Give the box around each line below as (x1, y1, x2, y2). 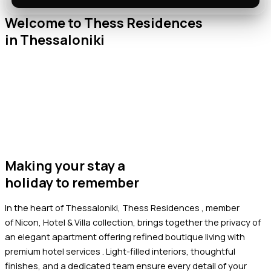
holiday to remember (5, 174, 139, 192)
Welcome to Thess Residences (5, 14, 203, 32)
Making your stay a (5, 157, 125, 175)
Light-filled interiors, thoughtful (106, 244, 235, 257)
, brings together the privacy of (133, 215, 261, 228)
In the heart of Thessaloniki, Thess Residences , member (5, 201, 240, 214)
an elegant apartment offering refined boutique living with (5, 230, 245, 243)
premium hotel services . (5, 244, 106, 257)
